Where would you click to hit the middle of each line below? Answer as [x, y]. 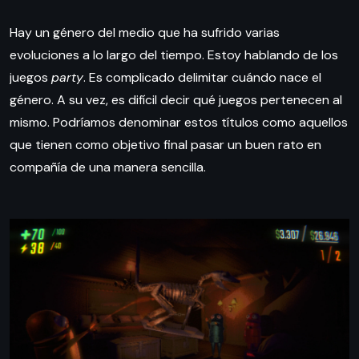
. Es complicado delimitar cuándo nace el [202, 78]
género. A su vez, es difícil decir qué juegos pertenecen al [176, 100]
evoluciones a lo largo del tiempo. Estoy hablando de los [174, 55]
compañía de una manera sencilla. [108, 167]
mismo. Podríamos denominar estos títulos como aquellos [179, 123]
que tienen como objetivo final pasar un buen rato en [165, 145]
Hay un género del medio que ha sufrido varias [145, 33]
